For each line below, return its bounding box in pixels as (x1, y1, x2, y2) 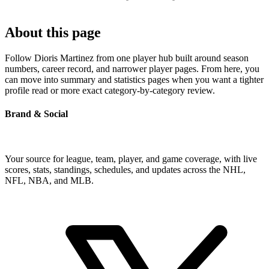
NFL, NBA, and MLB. (5, 175, 94, 186)
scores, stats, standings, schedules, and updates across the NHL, (5, 165, 246, 175)
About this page (5, 24, 101, 40)
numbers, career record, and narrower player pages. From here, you (5, 63, 259, 74)
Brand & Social (5, 108, 68, 119)
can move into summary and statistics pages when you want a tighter (5, 74, 264, 85)
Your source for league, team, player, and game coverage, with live (5, 154, 257, 165)
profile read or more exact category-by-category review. (5, 85, 215, 95)
